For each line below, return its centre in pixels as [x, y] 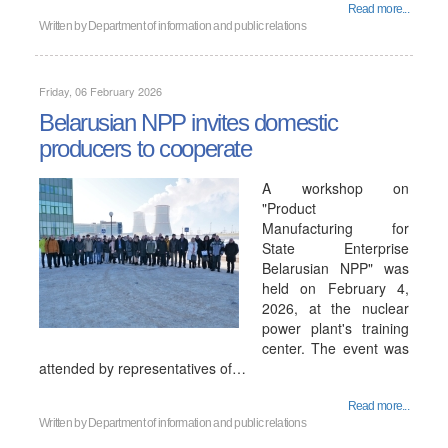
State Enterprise [335, 248]
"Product [289, 208]
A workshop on [335, 188]
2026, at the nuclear [335, 308]
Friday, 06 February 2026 [100, 91]
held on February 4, [335, 288]
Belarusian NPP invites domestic [188, 122]
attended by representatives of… [142, 368]
